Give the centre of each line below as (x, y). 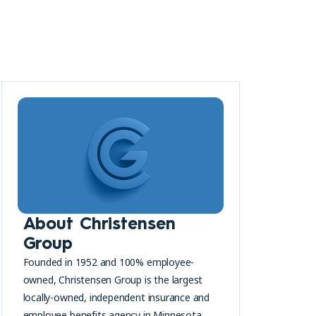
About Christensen (99, 223)
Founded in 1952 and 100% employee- (109, 262)
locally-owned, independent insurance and (116, 297)
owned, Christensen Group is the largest (113, 279)
